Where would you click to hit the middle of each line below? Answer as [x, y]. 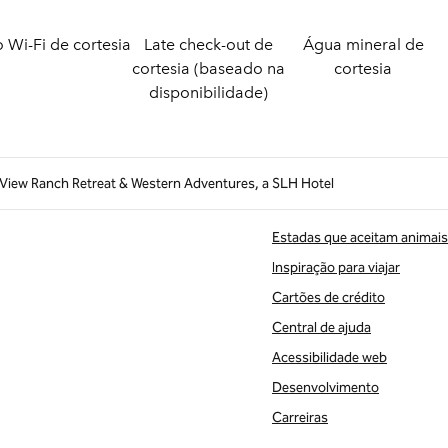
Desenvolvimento [325, 387]
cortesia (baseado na [208, 68]
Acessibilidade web [329, 357]
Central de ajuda [321, 327]
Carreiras [300, 417]
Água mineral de [363, 44]
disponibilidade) [208, 92]
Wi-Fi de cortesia [69, 44]
